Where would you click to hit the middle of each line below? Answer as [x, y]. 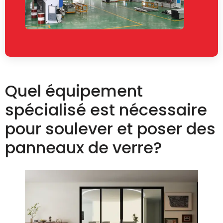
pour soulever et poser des [110, 129]
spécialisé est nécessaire [106, 110]
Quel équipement [74, 91]
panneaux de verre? [83, 148]
